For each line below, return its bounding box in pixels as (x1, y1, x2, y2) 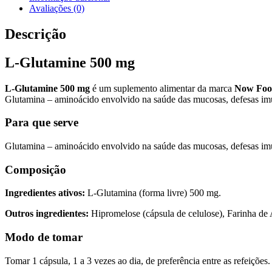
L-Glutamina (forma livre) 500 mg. (85, 188, 221, 199)
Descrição (5, 25, 66, 42)
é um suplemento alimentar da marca (90, 83, 234, 93)
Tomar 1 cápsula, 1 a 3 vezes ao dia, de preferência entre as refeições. (5, 255, 270, 266)
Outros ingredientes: (5, 208, 89, 219)
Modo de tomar (5, 231, 83, 244)
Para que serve (5, 116, 78, 129)
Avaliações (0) (29, 2, 84, 13)
